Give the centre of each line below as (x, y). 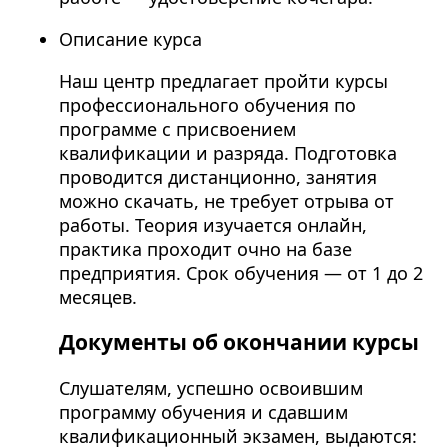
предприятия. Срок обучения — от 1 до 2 (240, 273)
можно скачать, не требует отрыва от (226, 201)
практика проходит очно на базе (205, 249)
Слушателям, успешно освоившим (210, 387)
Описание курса (130, 39)
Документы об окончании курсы (238, 342)
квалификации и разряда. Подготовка (227, 153)
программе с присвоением (177, 129)
